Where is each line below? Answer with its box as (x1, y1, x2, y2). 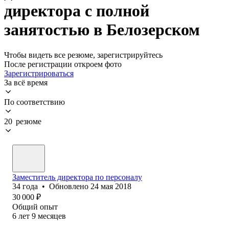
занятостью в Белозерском (4, 20, 200, 39)
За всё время (4, 78, 48, 87)
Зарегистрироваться (4, 68, 74, 78)
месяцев (38, 211, 66, 220)
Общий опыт (12, 202, 58, 211)
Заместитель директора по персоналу (12, 172, 142, 181)
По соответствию (4, 97, 65, 106)
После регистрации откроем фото (4, 59, 122, 68)
